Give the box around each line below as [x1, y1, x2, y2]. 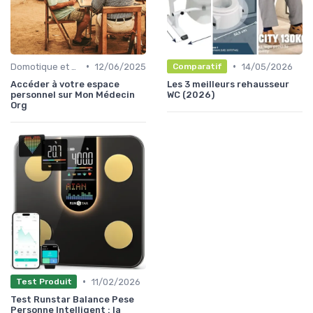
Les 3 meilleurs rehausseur [167, 78, 289, 89]
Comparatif [172, 61, 222, 72]
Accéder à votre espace [10, 78, 119, 89]
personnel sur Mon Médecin [10, 89, 135, 100]
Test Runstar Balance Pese [10, 293, 134, 305]
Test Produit [15, 277, 72, 287]
